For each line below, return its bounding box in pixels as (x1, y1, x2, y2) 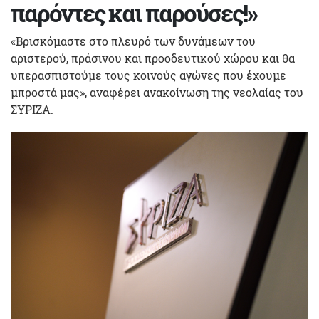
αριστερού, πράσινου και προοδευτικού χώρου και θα (11, 51, 295, 66)
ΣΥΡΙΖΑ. (11, 102, 53, 117)
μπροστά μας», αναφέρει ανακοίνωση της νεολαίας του (11, 85, 303, 100)
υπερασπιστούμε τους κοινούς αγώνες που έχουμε (11, 68, 286, 83)
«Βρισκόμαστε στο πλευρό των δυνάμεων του (11, 33, 256, 48)
